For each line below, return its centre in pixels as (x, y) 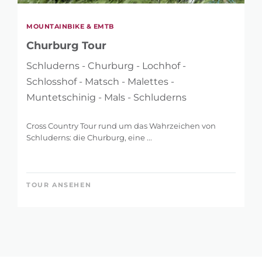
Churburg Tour (66, 45)
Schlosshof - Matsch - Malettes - (100, 81)
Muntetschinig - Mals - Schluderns (106, 97)
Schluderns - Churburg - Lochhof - (106, 65)
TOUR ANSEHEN (59, 185)
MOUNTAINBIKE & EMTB (70, 26)
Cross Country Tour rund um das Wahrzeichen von (121, 125)
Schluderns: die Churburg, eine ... (89, 137)
